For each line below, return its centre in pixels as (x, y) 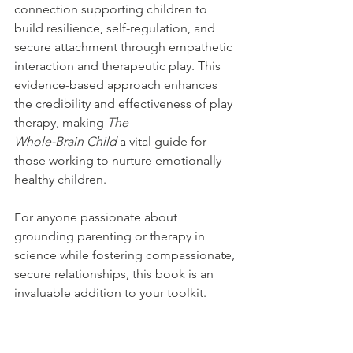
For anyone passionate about (97, 217)
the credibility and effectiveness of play (125, 103)
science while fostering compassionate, (126, 255)
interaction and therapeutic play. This (119, 65)
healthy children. (60, 179)
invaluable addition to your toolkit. (110, 292)
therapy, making (61, 122)
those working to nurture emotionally (119, 160)
